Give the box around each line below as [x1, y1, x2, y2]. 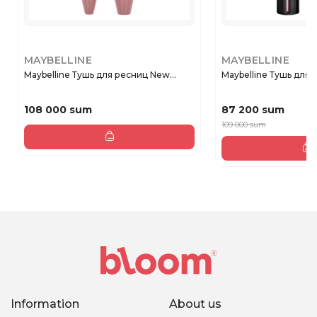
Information [11, 296, 79, 311]
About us [169, 296, 221, 311]
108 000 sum [24, 103, 92, 117]
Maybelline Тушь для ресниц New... [24, 69, 176, 80]
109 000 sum [221, 119, 266, 129]
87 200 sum [221, 103, 284, 117]
